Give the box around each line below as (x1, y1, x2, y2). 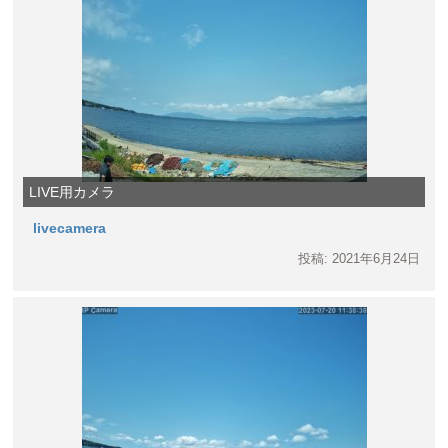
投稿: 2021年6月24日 (297, 251, 420, 267)
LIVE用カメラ (29, 184, 116, 201)
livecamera (33, 220, 107, 237)
